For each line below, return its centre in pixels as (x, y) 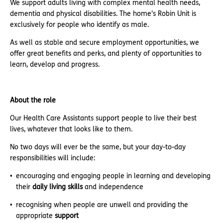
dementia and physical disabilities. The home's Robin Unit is (103, 14)
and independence (113, 187)
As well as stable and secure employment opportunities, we (105, 43)
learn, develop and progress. (55, 64)
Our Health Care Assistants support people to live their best (103, 118)
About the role (33, 100)
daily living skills (57, 187)
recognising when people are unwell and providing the (102, 205)
